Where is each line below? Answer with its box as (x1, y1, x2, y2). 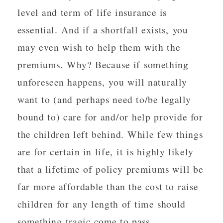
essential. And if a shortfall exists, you (17, 23, 188, 36)
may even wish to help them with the (17, 40, 180, 54)
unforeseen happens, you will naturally (17, 75, 188, 89)
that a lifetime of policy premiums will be (17, 162, 203, 176)
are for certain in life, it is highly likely (17, 145, 194, 158)
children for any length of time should (17, 197, 186, 211)
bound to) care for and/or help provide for (17, 110, 203, 123)
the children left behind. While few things (17, 127, 203, 141)
